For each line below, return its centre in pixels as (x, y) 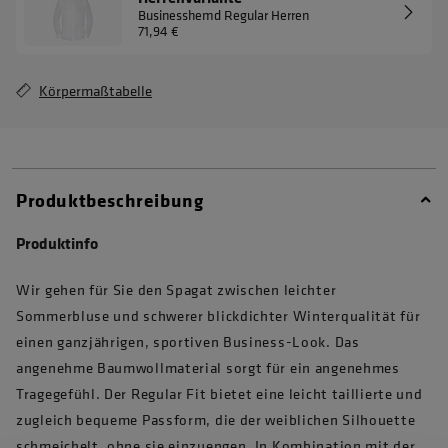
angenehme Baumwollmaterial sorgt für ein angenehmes (208, 367)
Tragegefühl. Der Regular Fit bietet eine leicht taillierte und (219, 393)
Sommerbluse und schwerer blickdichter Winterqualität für (218, 315)
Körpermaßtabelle (95, 90)
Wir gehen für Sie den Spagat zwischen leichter (176, 289)
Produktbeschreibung (110, 200)
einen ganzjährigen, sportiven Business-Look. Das (188, 341)
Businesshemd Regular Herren (223, 14)
